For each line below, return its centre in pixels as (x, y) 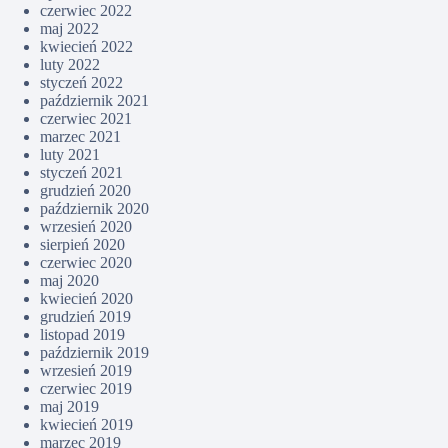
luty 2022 (70, 65)
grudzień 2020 (85, 191)
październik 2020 (94, 209)
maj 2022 (69, 29)
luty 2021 (70, 155)
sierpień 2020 (82, 245)
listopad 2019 (82, 335)
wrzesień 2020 (86, 227)
